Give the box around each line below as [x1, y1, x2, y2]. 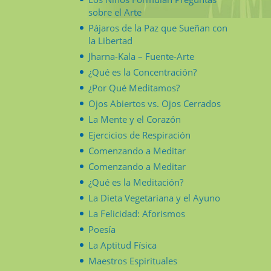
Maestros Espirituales [88, 254, 177, 267]
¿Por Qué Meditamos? [88, 81, 180, 94]
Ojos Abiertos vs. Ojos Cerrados [88, 97, 221, 109]
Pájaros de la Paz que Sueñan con [88, 21, 227, 34]
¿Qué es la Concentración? [88, 65, 197, 78]
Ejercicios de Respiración [88, 128, 191, 141]
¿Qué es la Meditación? [88, 175, 183, 188]
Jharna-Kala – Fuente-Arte [88, 50, 194, 62]
